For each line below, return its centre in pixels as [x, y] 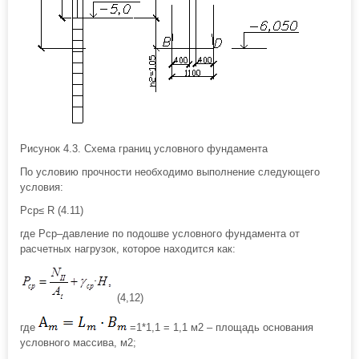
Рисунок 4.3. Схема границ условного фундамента [144, 149]
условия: [42, 187]
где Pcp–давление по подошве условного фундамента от [160, 234]
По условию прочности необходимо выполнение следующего [170, 172]
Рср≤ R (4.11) [52, 210]
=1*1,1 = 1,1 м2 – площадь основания [220, 327]
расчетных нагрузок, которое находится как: [128, 249]
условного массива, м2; [78, 343]
